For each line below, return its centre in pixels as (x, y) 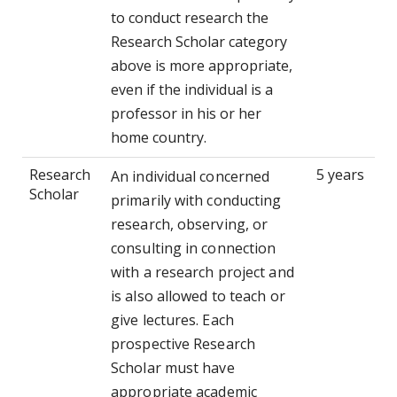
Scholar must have (173, 368)
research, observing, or (190, 225)
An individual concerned (191, 177)
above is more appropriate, (202, 66)
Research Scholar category (199, 42)
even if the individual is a (192, 90)
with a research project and (202, 272)
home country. (159, 138)
